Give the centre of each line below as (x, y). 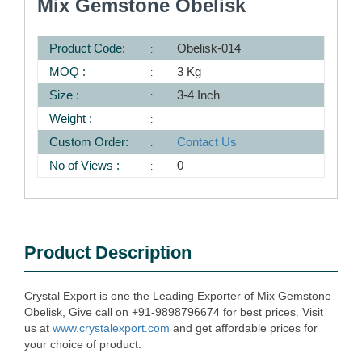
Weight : (71, 118)
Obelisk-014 (209, 48)
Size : (64, 95)
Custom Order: (89, 142)
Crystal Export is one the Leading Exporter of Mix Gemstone (178, 296)
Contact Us (207, 142)
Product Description (108, 253)
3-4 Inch (199, 95)
